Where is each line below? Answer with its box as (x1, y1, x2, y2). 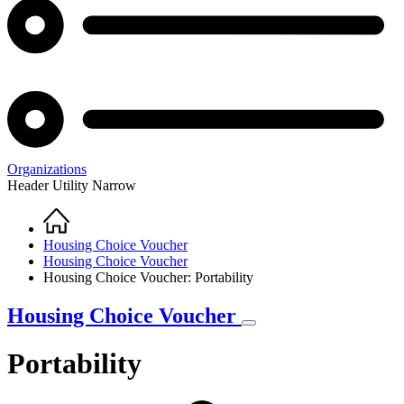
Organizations (7, 161, 87, 177)
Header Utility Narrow (7, 177, 136, 193)
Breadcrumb (7, 225, 125, 250)
